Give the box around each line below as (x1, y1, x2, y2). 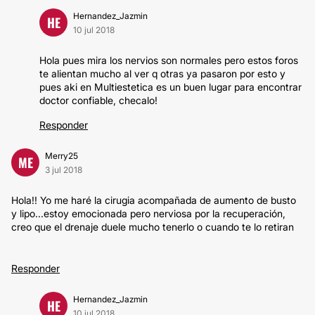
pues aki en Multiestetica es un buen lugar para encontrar (39, 81, 302, 93)
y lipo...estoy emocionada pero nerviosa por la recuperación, (11, 207, 285, 219)
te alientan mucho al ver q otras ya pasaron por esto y (39, 67, 285, 79)
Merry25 (45, 150, 78, 161)
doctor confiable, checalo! (39, 94, 157, 106)
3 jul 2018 (45, 165, 82, 175)
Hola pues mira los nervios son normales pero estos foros (39, 54, 298, 66)
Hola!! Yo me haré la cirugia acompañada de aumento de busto (11, 194, 296, 206)
